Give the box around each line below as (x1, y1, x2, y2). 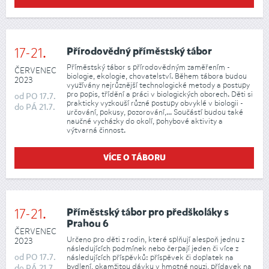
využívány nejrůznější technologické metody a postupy (67, 80, 250, 91)
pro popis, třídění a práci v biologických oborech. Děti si (67, 89, 253, 100)
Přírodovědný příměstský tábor (67, 46, 212, 57)
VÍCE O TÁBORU (103, 154, 166, 163)
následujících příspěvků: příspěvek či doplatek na (67, 252, 234, 263)
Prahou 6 (67, 219, 109, 229)
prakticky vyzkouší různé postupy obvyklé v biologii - (67, 98, 243, 109)
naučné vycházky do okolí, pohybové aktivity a (67, 116, 223, 127)
